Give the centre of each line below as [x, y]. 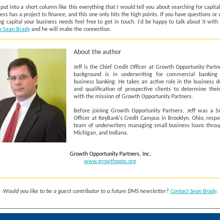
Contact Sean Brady [193, 192]
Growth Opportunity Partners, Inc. [110, 154]
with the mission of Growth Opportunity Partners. [133, 97]
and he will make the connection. [70, 29]
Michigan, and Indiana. [101, 133]
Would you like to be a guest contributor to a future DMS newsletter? [86, 192]
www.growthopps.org [110, 162]
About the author [97, 52]
